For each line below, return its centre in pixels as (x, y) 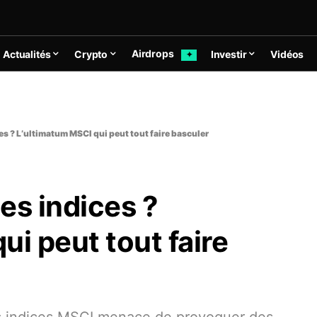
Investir (229, 54)
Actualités (27, 54)
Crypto (91, 54)
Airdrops (154, 54)
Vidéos (287, 54)
